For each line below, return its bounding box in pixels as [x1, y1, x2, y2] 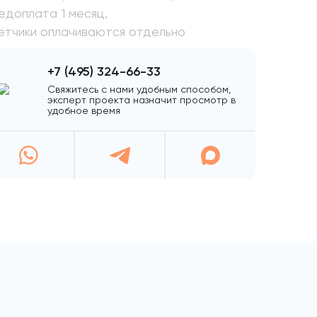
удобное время [47, 105, 121, 117]
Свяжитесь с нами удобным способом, [47, 83, 231, 96]
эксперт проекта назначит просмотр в [47, 94, 236, 106]
